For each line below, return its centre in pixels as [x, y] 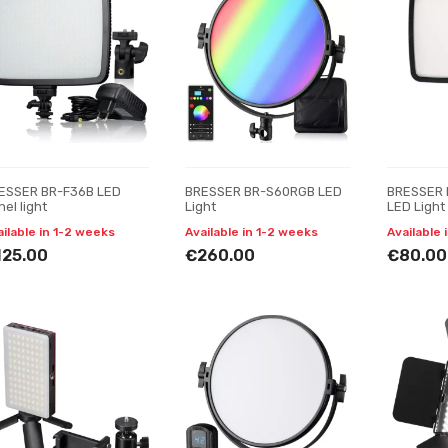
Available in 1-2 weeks [251, 232]
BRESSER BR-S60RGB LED [263, 191]
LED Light [416, 206]
